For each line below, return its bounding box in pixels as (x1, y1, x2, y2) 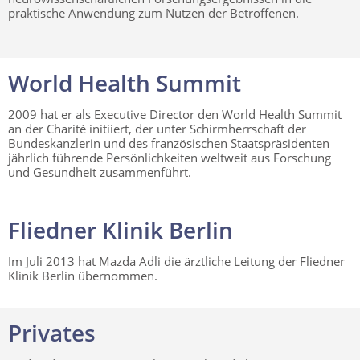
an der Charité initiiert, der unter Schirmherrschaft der (8, 120, 306, 137)
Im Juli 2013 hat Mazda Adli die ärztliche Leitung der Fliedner (8, 252, 345, 269)
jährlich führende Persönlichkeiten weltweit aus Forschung (8, 149, 331, 166)
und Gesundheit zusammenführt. (8, 163, 191, 180)
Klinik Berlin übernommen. (8, 267, 157, 284)
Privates (8, 317, 96, 348)
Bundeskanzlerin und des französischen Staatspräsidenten (8, 134, 329, 151)
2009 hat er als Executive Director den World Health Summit (8, 105, 342, 122)
